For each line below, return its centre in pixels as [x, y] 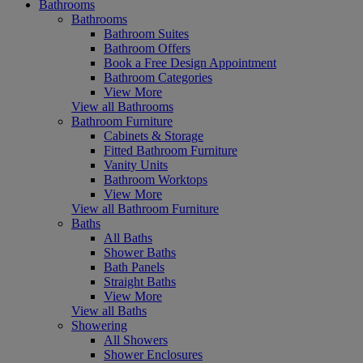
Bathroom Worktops [156, 180]
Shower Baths [140, 253]
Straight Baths [140, 282]
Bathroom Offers [147, 49]
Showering [99, 326]
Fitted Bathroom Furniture [171, 151]
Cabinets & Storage [154, 136]
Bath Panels [134, 267]
